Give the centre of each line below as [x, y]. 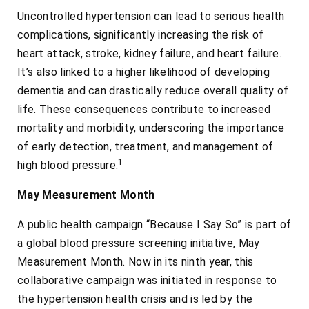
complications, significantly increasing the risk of [141, 35]
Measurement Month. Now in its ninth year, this [136, 262]
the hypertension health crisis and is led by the [135, 299]
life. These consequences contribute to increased [144, 110]
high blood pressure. [68, 166]
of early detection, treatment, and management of [146, 147]
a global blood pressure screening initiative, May [139, 243]
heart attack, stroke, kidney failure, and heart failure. [149, 54]
